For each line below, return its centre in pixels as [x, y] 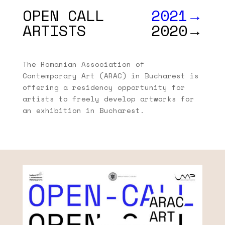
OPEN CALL [63, 16]
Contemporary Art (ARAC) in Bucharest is [110, 76]
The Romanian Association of [83, 64]
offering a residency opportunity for [104, 87]
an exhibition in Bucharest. [83, 110]
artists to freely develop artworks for [108, 99]
